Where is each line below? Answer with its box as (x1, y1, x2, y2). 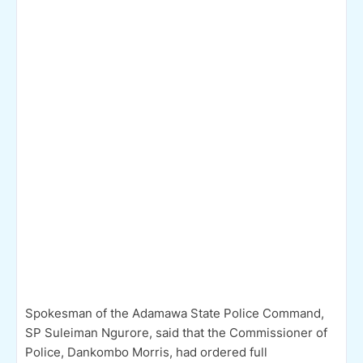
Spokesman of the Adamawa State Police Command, (25, 305, 324, 321)
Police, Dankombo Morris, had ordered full (25, 344, 267, 360)
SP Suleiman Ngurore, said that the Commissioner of (25, 324, 327, 340)
